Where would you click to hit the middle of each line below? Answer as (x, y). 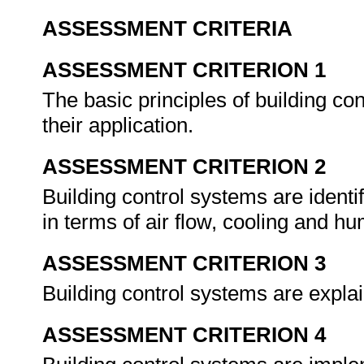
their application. (121, 125)
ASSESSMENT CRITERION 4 (184, 335)
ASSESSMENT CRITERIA (167, 28)
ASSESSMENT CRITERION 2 (184, 167)
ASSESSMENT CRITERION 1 (184, 70)
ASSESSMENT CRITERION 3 (184, 263)
